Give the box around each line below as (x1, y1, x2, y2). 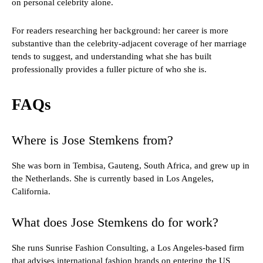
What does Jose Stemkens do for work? (12, 215, 218, 230)
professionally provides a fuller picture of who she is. (12, 65, 207, 75)
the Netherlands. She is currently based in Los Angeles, (12, 174, 214, 184)
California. (12, 187, 50, 197)
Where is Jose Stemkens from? (12, 133, 173, 148)
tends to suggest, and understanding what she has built (12, 52, 211, 62)
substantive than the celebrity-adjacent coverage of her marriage (12, 39, 247, 49)
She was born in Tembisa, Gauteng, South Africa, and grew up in (12, 161, 249, 171)
